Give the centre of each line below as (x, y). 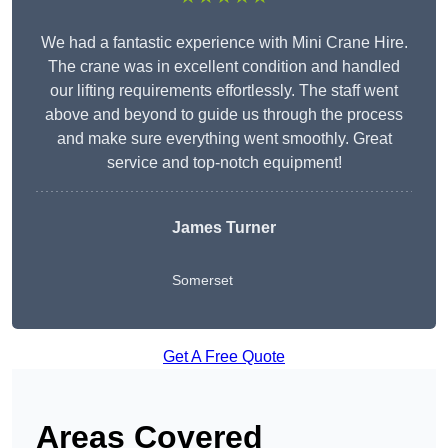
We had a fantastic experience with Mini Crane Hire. (224, 43)
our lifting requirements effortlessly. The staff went (224, 91)
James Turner (224, 228)
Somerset (202, 280)
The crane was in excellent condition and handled (224, 67)
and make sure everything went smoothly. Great (224, 139)
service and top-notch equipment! (224, 163)
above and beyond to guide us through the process (224, 115)
